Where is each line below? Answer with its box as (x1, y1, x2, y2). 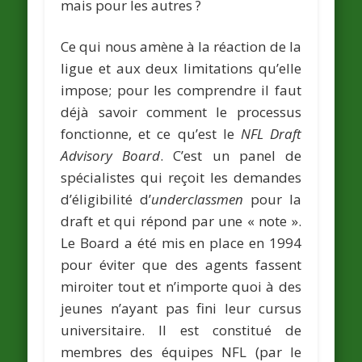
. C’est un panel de (160, 145, 301, 165)
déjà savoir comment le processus (61, 102, 301, 121)
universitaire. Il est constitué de (61, 320, 301, 339)
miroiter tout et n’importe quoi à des (61, 276, 301, 296)
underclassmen (151, 189, 244, 208)
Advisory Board (61, 145, 161, 165)
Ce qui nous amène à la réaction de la (61, 36, 301, 56)
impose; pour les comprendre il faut (61, 80, 301, 99)
